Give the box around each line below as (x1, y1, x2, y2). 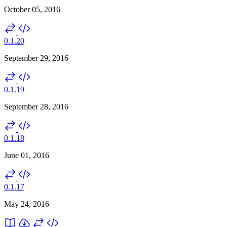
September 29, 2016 (4, 53, 68, 62)
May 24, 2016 (4, 199, 49, 208)
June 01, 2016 (4, 150, 49, 160)
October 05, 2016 (4, 5, 60, 14)
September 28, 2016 (4, 102, 68, 111)
